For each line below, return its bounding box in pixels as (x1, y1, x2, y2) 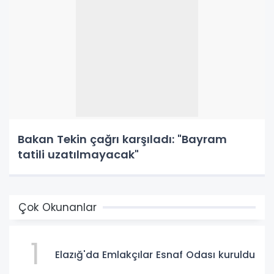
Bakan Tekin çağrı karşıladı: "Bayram (18, 131, 227, 147)
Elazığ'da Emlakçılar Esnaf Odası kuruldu (55, 247, 255, 262)
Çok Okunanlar (18, 200, 97, 215)
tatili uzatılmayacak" (18, 147, 139, 163)
